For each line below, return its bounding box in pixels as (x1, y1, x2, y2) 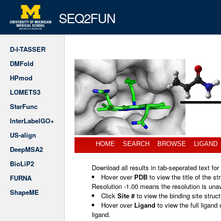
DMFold (10, 59, 34, 68)
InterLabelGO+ (10, 116, 54, 125)
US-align (10, 130, 36, 140)
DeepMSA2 (10, 145, 43, 154)
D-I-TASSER (10, 44, 45, 54)
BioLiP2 (10, 159, 34, 168)
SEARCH (123, 140, 149, 147)
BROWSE (157, 140, 186, 147)
